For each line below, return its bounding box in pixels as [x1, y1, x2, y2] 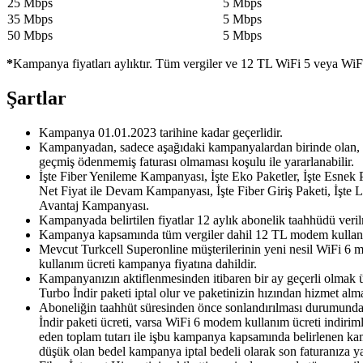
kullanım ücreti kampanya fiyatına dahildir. [39, 257, 257, 271]
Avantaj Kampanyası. [39, 199, 149, 213]
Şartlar [6, 88, 66, 109]
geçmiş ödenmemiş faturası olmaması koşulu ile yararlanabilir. [39, 155, 354, 169]
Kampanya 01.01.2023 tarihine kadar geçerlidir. [39, 126, 283, 140]
